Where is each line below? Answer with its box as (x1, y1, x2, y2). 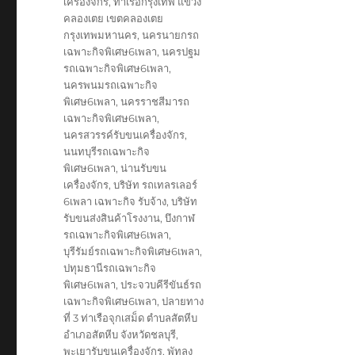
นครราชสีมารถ (120, 95, 190, 108)
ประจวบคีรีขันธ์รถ (120, 278, 202, 291)
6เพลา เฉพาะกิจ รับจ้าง (63, 195, 167, 208)
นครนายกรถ (142, 29, 200, 41)
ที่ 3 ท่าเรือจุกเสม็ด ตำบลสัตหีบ (63, 311, 198, 324)
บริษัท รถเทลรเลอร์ (113, 178, 198, 191)
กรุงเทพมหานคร (63, 29, 138, 41)
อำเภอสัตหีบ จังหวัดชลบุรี (63, 328, 177, 341)
